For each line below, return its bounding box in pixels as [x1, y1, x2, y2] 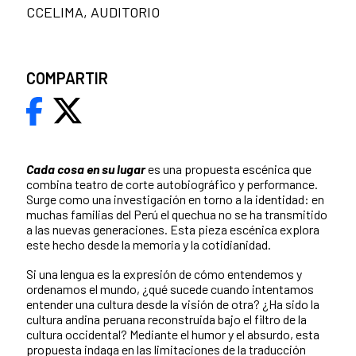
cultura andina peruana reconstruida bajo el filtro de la [26, 311, 307, 327]
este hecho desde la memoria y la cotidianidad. [26, 236, 271, 252]
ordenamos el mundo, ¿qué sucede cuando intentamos [26, 281, 314, 296]
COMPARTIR [26, 68, 108, 87]
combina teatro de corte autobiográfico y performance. [26, 176, 318, 192]
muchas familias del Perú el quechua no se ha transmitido [26, 206, 327, 222]
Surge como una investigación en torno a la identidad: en [26, 191, 324, 207]
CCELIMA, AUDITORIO [26, 2, 160, 21]
